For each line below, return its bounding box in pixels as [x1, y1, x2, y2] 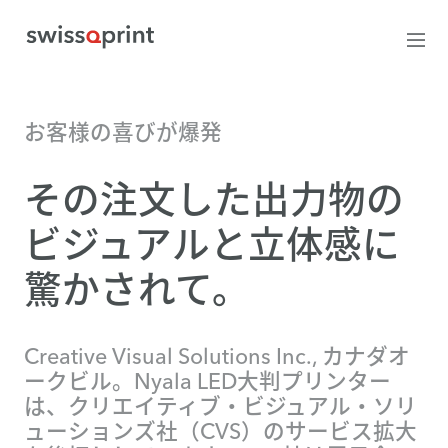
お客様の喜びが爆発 [24, 119, 222, 145]
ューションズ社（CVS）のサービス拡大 [24, 418, 417, 444]
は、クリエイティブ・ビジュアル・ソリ [24, 393, 417, 419]
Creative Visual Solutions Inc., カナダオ [24, 343, 410, 369]
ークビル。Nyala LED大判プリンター [24, 368, 391, 394]
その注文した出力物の [24, 176, 404, 222]
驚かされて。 [24, 266, 250, 312]
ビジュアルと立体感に [24, 221, 400, 267]
